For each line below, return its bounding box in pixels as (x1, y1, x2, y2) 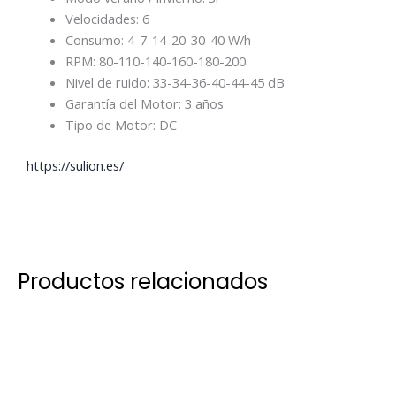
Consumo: (65, 31, 127, 49)
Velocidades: (65, 10, 142, 28)
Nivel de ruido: (65, 73, 153, 92)
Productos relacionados (18, 267, 268, 297)
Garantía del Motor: (65, 95, 185, 113)
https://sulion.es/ (27, 156, 124, 175)
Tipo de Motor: (65, 116, 159, 134)
